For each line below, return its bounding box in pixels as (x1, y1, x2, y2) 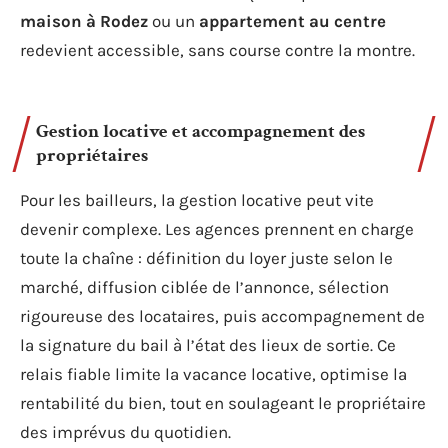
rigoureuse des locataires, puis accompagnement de (20, 305, 425, 326)
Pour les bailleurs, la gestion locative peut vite (20, 189, 374, 210)
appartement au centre (199, 11, 386, 31)
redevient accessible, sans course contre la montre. (20, 40, 415, 60)
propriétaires (36, 142, 148, 168)
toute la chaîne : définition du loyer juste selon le (20, 247, 393, 268)
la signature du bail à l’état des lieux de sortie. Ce (20, 334, 396, 355)
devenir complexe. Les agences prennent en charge (20, 218, 414, 239)
